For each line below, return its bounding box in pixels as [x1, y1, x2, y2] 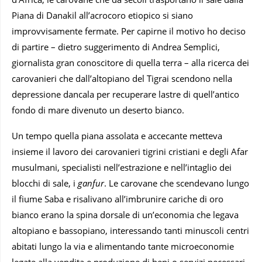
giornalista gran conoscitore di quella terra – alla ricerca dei [12, 56, 249, 68]
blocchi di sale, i [12, 177, 75, 189]
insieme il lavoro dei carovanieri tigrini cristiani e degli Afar [12, 145, 248, 157]
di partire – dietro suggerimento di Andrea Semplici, [12, 40, 220, 53]
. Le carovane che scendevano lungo [104, 177, 249, 189]
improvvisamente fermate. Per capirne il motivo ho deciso [12, 25, 246, 37]
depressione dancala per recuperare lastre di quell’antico [12, 88, 239, 100]
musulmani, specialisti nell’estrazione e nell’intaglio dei [12, 161, 232, 173]
